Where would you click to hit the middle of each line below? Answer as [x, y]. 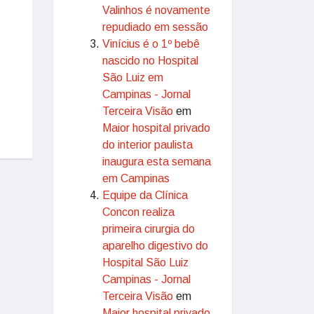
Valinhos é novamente [156, 10]
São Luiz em [133, 77]
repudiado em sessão [155, 27]
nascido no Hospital [150, 61]
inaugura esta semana [157, 162]
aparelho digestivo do [155, 246]
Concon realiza [138, 212]
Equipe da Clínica [145, 195]
